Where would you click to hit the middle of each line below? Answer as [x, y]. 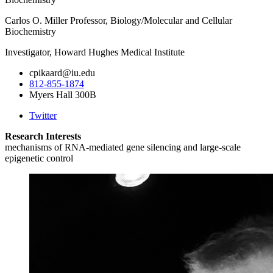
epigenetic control [39, 158]
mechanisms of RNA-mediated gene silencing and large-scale [123, 147]
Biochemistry [30, 31]
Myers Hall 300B [63, 94]
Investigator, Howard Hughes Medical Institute [95, 52]
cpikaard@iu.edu [62, 73]
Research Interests [43, 136]
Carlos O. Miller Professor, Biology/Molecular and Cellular [119, 20]
